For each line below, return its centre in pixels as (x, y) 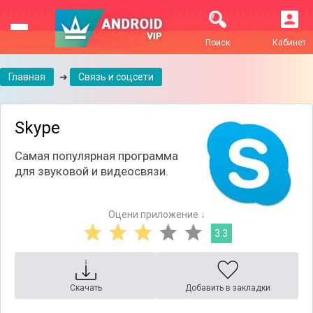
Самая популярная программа (96, 156)
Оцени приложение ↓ (156, 214)
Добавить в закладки (227, 288)
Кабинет (289, 43)
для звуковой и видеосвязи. (92, 171)
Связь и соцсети (116, 77)
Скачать (86, 288)
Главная (27, 77)
